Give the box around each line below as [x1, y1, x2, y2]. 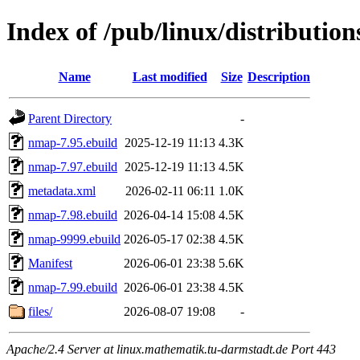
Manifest [28, 256, 72, 270]
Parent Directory [28, 111, 112, 125]
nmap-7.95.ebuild [28, 135, 117, 149]
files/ [28, 304, 52, 318]
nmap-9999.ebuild [28, 231, 121, 246]
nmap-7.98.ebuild [28, 207, 117, 222]
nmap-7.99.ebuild [28, 280, 117, 294]
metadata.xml [28, 183, 96, 198]
